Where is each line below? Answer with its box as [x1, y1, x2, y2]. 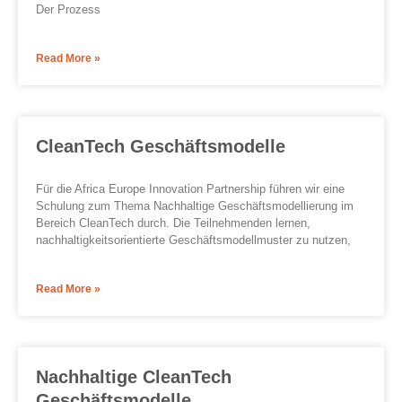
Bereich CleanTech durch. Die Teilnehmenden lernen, [36, 216, 310, 231]
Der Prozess [36, 3, 100, 17]
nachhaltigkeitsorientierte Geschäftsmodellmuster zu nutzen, [36, 233, 351, 248]
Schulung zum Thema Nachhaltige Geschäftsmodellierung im [36, 199, 354, 214]
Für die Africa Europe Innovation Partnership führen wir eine [36, 182, 345, 197]
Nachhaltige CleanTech [36, 367, 232, 388]
